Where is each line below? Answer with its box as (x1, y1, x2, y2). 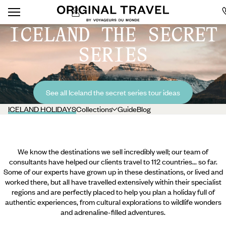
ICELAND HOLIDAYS (8, 104, 76, 114)
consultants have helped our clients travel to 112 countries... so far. (9, 156, 217, 166)
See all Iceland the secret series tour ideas (46, 87, 180, 97)
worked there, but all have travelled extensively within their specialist (5, 177, 221, 187)
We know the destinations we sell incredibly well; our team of (18, 146, 208, 156)
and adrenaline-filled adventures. (61, 207, 165, 217)
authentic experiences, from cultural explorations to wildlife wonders (5, 197, 221, 207)
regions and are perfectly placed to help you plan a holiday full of (11, 187, 215, 197)
